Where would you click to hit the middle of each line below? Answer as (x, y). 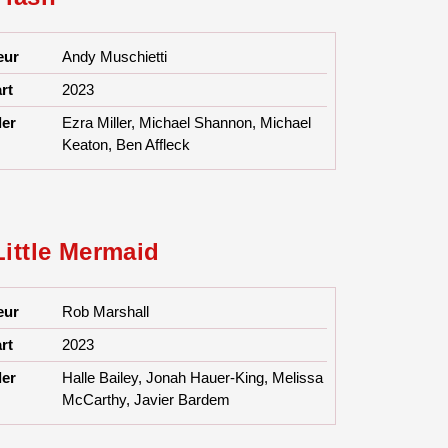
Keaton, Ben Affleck (126, 145)
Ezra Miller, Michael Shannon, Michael (187, 123)
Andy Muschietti (115, 57)
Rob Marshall (106, 312)
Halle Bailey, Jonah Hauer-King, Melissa (193, 378)
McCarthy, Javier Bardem (146, 400)
